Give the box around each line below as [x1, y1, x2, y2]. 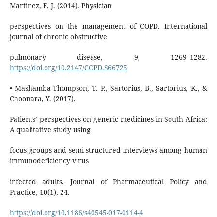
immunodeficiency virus [9, 156, 89, 166]
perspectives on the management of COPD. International [9, 21, 208, 31]
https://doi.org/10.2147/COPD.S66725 [9, 63, 127, 73]
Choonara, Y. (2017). [9, 94, 76, 104]
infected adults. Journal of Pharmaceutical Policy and [9, 176, 208, 186]
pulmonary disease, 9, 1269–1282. [9, 52, 208, 62]
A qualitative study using [9, 125, 91, 135]
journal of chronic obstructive [9, 32, 107, 42]
